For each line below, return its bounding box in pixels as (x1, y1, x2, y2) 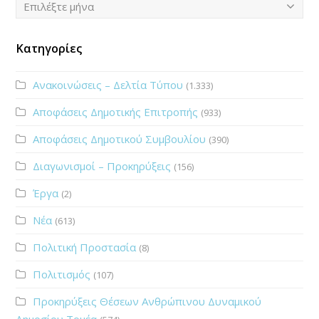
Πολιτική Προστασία (33, 239, 137, 254)
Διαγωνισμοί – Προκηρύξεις (33, 158, 172, 173)
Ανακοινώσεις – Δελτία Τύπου (33, 77, 184, 92)
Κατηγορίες (16, 40, 83, 56)
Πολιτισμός (33, 266, 91, 281)
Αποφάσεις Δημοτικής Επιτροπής (33, 104, 199, 119)
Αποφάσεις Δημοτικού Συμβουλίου (33, 131, 206, 146)
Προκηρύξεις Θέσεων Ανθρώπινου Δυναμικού (33, 293, 262, 308)
